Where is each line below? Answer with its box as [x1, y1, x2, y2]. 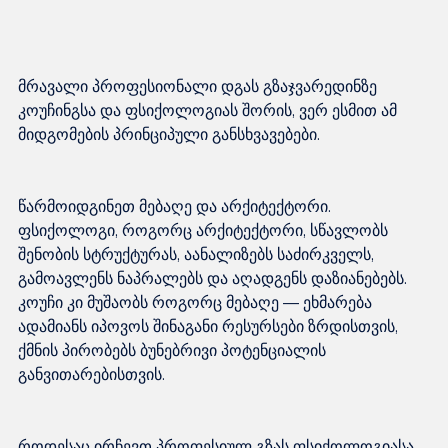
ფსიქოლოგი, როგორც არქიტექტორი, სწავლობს [18, 219, 392, 240]
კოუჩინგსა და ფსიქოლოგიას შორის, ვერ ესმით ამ [18, 99, 401, 120]
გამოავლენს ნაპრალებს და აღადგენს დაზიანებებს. [18, 267, 411, 288]
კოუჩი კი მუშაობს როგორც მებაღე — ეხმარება [18, 291, 376, 312]
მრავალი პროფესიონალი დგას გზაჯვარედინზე [18, 75, 381, 96]
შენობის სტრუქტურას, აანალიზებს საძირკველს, [18, 243, 378, 264]
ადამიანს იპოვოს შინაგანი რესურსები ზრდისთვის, [18, 315, 402, 336]
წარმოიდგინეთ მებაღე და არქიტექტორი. [18, 195, 335, 216]
